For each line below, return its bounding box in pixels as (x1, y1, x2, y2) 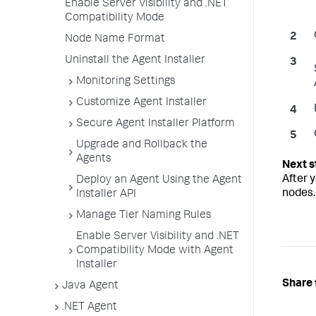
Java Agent (62, 281, 119, 292)
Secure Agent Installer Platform (76, 119, 235, 130)
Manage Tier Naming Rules (76, 210, 211, 221)
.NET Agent (62, 302, 117, 313)
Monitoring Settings (76, 76, 175, 87)
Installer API (76, 189, 136, 200)
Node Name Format (65, 34, 165, 45)
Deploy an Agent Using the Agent (76, 175, 242, 186)
